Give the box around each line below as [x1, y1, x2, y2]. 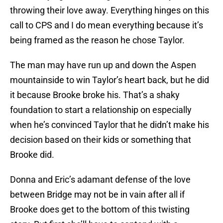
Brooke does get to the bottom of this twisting [10, 204, 190, 215]
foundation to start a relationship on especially [10, 105, 192, 115]
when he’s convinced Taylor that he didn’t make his [10, 119, 209, 130]
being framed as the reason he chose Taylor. [10, 35, 185, 46]
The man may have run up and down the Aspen [10, 60, 196, 71]
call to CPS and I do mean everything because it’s [10, 20, 203, 31]
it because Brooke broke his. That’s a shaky [10, 90, 180, 101]
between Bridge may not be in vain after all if [10, 189, 185, 200]
